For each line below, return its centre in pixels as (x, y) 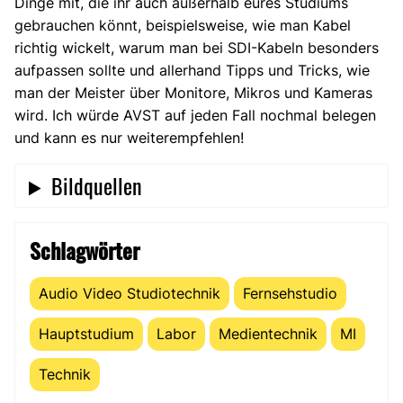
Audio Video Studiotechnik (130, 294)
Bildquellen (97, 186)
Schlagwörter (85, 251)
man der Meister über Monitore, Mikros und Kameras (193, 93)
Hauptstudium (86, 334)
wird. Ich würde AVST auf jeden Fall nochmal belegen (195, 116)
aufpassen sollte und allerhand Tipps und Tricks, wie (192, 71)
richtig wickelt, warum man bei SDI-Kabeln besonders (197, 48)
